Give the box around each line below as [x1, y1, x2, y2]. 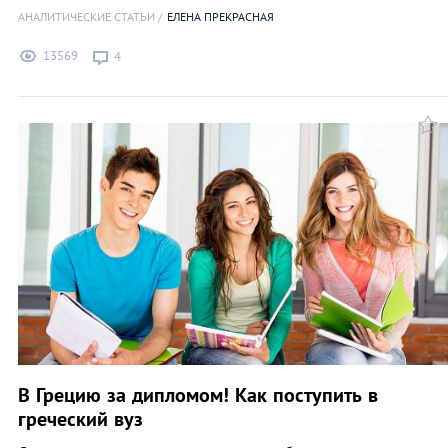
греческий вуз [18, 405, 143, 432]
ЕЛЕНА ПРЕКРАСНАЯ [167, 8, 274, 24]
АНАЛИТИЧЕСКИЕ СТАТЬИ [18, 8, 155, 24]
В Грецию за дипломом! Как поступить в [18, 381, 378, 408]
